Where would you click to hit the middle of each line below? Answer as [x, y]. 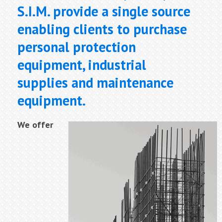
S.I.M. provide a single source [104, 11]
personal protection [77, 47]
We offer [35, 125]
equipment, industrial [82, 65]
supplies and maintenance [95, 83]
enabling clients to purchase [102, 29]
